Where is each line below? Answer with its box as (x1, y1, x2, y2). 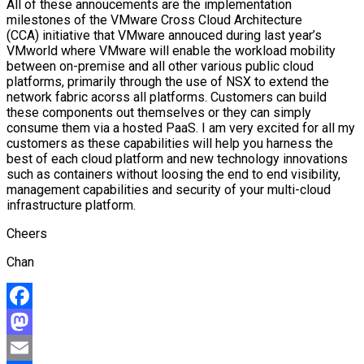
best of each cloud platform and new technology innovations (6, 151, 348, 167)
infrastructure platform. (6, 197, 136, 214)
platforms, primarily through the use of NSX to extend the (6, 74, 329, 90)
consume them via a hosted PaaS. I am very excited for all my (6, 120, 355, 136)
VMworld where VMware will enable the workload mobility (6, 43, 336, 59)
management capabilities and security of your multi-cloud (6, 182, 331, 198)
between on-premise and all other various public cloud (6, 58, 314, 75)
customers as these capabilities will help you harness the (6, 136, 333, 152)
